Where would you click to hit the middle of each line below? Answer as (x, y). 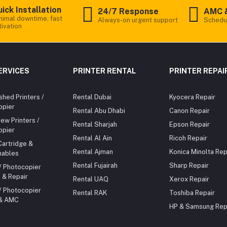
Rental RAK (90, 193)
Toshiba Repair (192, 193)
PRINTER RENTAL (104, 71)
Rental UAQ (91, 179)
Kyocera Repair (192, 97)
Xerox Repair (189, 179)
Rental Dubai (92, 97)
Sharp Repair (189, 165)
